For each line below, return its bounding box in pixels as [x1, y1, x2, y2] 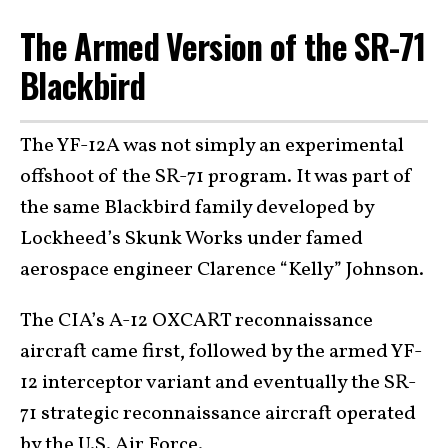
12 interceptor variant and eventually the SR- [20, 369, 416, 397]
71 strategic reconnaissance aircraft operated [20, 400, 416, 428]
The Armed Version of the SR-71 [20, 20, 426, 71]
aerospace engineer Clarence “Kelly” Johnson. [20, 256, 424, 284]
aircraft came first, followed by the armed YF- [20, 338, 422, 366]
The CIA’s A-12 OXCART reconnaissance [20, 307, 373, 335]
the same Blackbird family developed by [20, 194, 374, 222]
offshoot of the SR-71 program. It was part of [20, 163, 413, 191]
